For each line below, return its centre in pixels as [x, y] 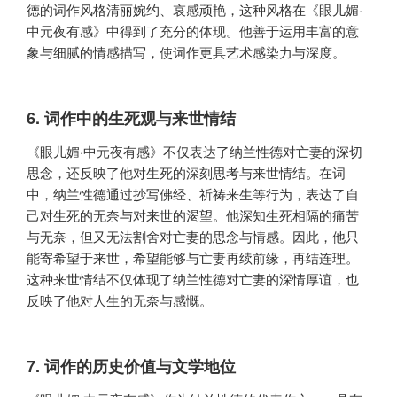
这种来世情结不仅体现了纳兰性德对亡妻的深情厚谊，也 [193, 279]
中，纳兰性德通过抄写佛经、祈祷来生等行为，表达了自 [193, 194]
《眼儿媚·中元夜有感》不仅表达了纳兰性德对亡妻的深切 [195, 152]
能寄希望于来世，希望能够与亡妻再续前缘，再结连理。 [193, 258]
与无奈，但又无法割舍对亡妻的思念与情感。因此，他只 [193, 237]
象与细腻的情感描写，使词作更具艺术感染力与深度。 [186, 52]
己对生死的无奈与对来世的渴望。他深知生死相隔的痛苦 [193, 215]
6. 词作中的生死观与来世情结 [131, 117]
